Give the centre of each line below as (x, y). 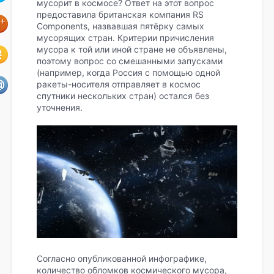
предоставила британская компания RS (120, 14)
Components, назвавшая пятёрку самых (120, 26)
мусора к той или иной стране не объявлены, (132, 49)
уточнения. (60, 107)
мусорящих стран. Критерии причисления (125, 38)
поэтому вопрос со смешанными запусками (130, 61)
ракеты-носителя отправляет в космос (119, 84)
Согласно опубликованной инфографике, (122, 259)
